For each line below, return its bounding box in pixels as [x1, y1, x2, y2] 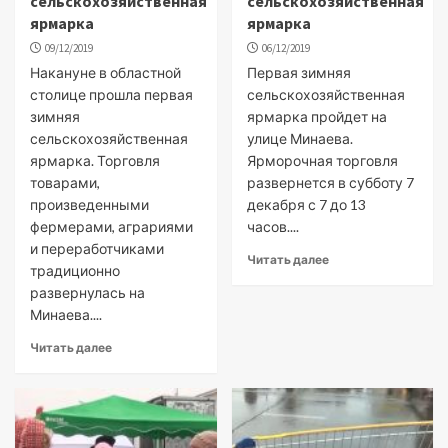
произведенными [30, 196, 149, 213]
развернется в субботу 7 [246, 174, 414, 191]
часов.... [246, 218, 299, 235]
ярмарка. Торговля [30, 152, 160, 169]
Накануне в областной [30, 64, 181, 81]
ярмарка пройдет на [246, 108, 387, 125]
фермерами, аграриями [30, 218, 193, 235]
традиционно [30, 262, 120, 279]
